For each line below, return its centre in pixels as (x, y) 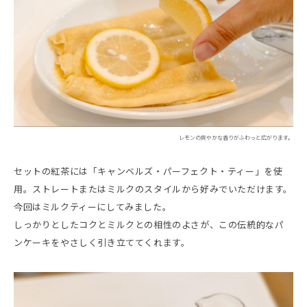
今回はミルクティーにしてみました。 (93, 207)
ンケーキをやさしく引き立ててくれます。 (102, 243)
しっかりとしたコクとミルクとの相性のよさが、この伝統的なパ (149, 225)
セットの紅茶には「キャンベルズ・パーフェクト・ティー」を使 (148, 172)
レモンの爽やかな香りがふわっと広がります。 (236, 138)
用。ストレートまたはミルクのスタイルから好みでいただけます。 (153, 189)
